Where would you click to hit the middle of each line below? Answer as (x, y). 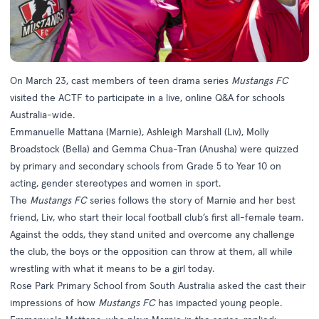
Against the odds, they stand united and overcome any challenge (152, 235)
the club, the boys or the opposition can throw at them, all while (151, 252)
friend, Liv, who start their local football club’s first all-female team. (157, 218)
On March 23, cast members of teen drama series (121, 81)
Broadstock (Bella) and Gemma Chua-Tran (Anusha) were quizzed (154, 149)
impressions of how (54, 303)
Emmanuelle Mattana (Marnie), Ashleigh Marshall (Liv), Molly (139, 132)
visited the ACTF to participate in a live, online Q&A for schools (147, 98)
